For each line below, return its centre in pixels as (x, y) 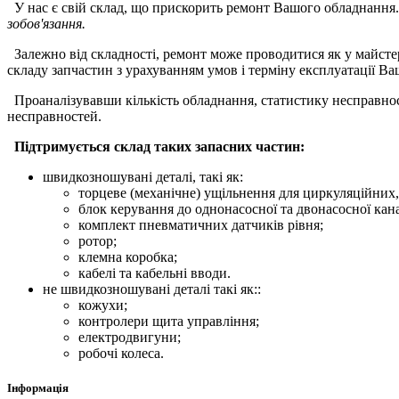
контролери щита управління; (169, 321)
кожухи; (103, 305)
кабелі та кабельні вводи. (155, 273)
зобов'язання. (46, 23)
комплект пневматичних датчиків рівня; (201, 224)
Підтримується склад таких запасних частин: (156, 146)
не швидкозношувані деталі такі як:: (152, 289)
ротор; (98, 240)
